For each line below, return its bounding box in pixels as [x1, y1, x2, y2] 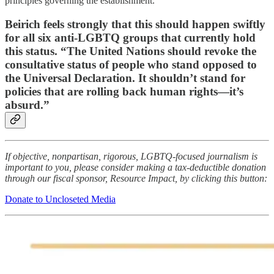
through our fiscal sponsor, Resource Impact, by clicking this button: [5, 172, 267, 183]
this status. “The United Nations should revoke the [5, 45, 256, 58]
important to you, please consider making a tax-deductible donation [5, 161, 266, 172]
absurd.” [5, 98, 50, 112]
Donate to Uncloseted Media [5, 193, 116, 204]
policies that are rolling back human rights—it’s [5, 85, 243, 98]
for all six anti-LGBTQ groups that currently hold [5, 31, 256, 45]
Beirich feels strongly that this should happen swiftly [5, 18, 265, 31]
